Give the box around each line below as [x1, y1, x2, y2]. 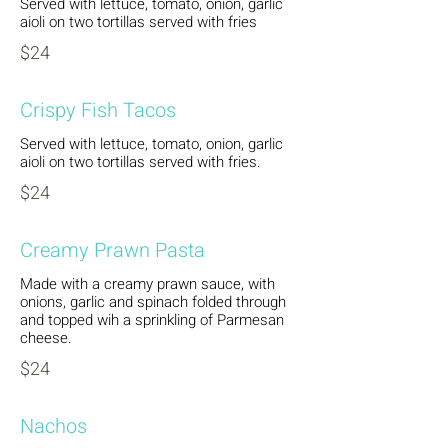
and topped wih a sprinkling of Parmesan [20, 309, 284, 331]
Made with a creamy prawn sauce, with [20, 273, 275, 295]
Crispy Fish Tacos [20, 96, 176, 125]
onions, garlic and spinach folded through [20, 291, 286, 313]
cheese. [20, 327, 72, 349]
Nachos [20, 412, 87, 441]
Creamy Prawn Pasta [20, 236, 205, 265]
